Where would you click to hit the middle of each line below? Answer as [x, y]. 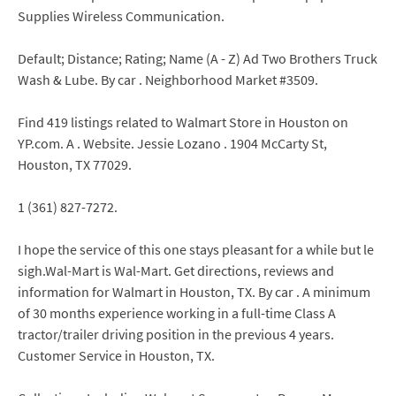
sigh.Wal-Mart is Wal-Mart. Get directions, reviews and [176, 270]
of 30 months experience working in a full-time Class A [177, 313]
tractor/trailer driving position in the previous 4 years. [176, 334]
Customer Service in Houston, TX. [116, 355]
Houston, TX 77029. [75, 164]
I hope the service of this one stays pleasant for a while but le [196, 249]
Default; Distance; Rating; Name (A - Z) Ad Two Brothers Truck [198, 58]
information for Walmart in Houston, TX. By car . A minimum [194, 292]
